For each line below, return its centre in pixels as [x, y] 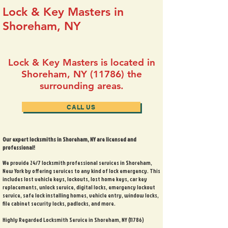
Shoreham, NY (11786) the [81, 74]
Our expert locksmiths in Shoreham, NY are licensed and [69, 139]
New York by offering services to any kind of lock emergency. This [81, 171]
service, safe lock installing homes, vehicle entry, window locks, [81, 195]
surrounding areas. [81, 86]
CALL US [81, 107]
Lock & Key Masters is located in [81, 62]
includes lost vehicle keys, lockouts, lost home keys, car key [75, 179]
